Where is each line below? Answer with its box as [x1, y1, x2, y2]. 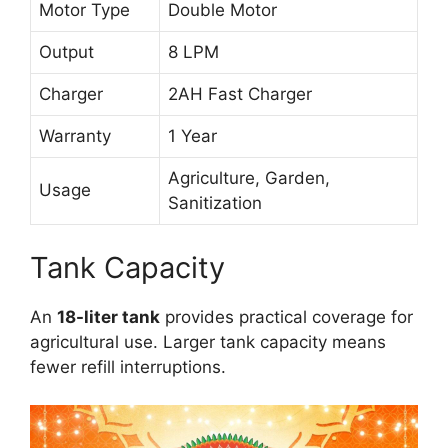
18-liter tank [57, 306, 160, 327]
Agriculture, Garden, [168, 168, 330, 189]
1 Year [168, 126, 217, 147]
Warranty [39, 126, 111, 147]
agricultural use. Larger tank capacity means [30, 331, 386, 352]
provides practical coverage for [160, 306, 413, 327]
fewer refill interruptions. [30, 356, 226, 377]
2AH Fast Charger [168, 84, 312, 105]
